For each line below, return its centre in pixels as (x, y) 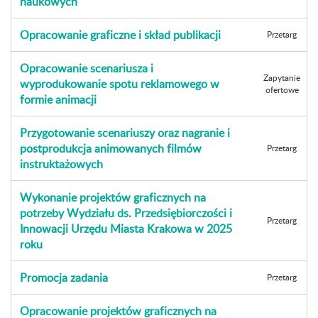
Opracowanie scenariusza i (87, 68)
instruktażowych (61, 164)
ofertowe (282, 90)
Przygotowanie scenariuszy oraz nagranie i (125, 133)
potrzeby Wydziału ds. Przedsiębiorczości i (126, 213)
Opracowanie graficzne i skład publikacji (120, 35)
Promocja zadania (64, 278)
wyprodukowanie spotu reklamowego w (120, 84)
